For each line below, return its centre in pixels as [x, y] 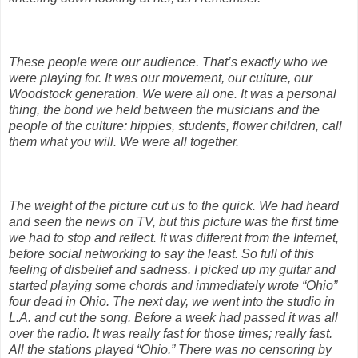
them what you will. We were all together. [124, 141]
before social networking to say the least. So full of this [161, 253]
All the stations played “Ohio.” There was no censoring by [170, 349]
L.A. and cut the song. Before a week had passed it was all [173, 317]
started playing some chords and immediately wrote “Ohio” [173, 285]
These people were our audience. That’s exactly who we [168, 62]
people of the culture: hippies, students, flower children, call [175, 125]
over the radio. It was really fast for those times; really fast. [171, 333]
